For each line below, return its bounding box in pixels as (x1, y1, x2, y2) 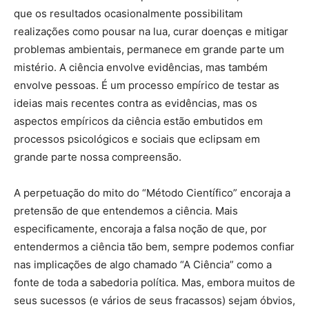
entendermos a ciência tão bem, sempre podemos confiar (14, 240, 295, 254)
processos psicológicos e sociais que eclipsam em (14, 132, 260, 146)
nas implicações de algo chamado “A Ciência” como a (14, 258, 272, 272)
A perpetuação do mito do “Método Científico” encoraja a (14, 186, 290, 200)
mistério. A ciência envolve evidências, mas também (14, 61, 268, 74)
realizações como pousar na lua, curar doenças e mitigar (14, 25, 288, 39)
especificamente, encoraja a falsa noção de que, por (14, 222, 267, 236)
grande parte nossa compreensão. (14, 150, 181, 164)
